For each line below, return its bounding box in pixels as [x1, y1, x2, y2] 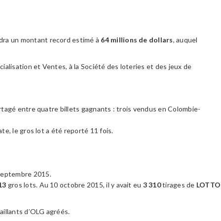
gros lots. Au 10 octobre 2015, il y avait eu [7, 181, 143, 189]
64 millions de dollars [101, 36, 173, 44]
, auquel [173, 36, 198, 44]
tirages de [162, 181, 196, 189]
